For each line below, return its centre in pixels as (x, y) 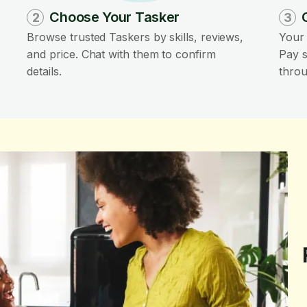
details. (44, 71)
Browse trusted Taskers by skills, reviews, (135, 37)
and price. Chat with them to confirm (121, 54)
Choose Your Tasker (115, 17)
